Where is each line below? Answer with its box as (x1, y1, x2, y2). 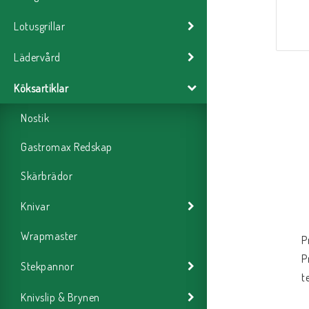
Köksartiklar (14, 81, 68, 95)
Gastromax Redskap (21, 140, 112, 154)
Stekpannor (21, 259, 74, 273)
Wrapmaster (21, 229, 77, 243)
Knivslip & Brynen (21, 290, 100, 304)
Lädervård (14, 50, 61, 64)
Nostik (21, 111, 49, 126)
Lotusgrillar (14, 19, 65, 33)
